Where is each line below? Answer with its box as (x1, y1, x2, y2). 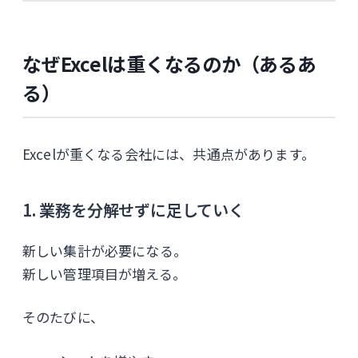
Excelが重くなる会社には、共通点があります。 (22, 143, 315, 164)
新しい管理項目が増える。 (22, 263, 186, 284)
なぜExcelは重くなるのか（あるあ (22, 49, 316, 78)
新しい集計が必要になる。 (22, 240, 187, 261)
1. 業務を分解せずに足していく (22, 197, 245, 221)
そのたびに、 (22, 307, 104, 327)
